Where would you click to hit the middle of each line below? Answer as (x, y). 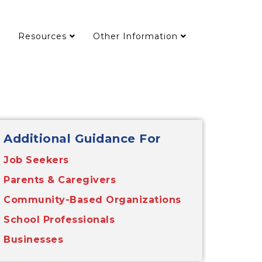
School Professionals (59, 220)
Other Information (135, 36)
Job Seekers (36, 160)
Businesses (33, 239)
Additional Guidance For (82, 139)
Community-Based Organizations (92, 200)
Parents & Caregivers (60, 180)
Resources (42, 36)
